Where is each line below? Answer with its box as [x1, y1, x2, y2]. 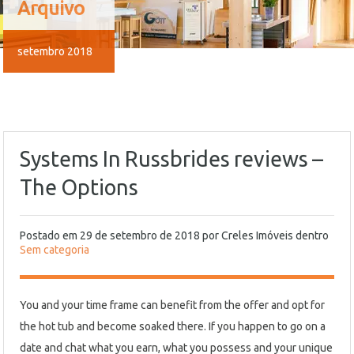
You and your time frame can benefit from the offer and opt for [20, 299, 325, 311]
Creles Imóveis [221, 229, 293, 242]
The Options [20, 175, 138, 199]
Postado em [20, 229, 80, 242]
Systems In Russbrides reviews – [20, 147, 323, 171]
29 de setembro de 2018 [80, 229, 200, 242]
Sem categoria [20, 243, 89, 256]
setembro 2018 [17, 45, 92, 58]
